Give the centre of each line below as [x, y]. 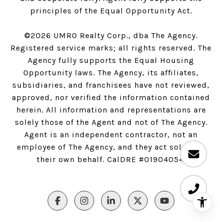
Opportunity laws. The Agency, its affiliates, [111, 72]
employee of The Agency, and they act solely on [111, 147]
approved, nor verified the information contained [111, 97]
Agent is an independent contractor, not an [111, 134]
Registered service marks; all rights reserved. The [111, 48]
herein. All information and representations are [111, 110]
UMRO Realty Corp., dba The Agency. [124, 35]
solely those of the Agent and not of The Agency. [111, 122]
